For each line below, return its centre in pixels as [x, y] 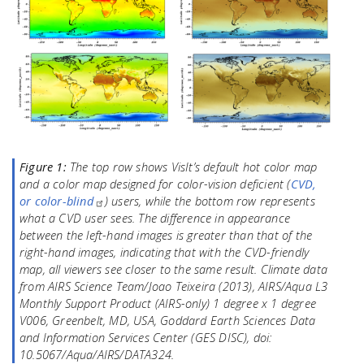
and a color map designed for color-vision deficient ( [155, 184]
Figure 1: [43, 167]
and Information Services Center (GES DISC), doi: [146, 338]
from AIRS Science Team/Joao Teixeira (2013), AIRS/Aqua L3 [174, 286]
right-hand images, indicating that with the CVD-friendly [165, 252]
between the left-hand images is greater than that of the [166, 235]
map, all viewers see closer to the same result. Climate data [174, 269]
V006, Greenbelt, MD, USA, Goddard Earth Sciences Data [168, 321]
